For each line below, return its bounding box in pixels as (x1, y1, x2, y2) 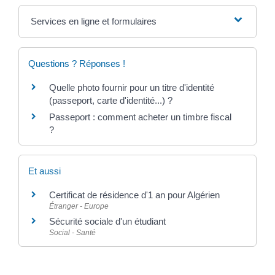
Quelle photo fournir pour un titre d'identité (49, 82, 214, 93)
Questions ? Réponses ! (28, 58, 125, 69)
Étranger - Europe (49, 201, 109, 211)
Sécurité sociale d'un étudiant (49, 215, 166, 227)
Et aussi (28, 165, 61, 176)
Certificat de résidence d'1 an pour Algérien (49, 189, 220, 200)
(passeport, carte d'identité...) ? (49, 95, 172, 106)
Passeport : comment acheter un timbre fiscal (49, 111, 231, 122)
